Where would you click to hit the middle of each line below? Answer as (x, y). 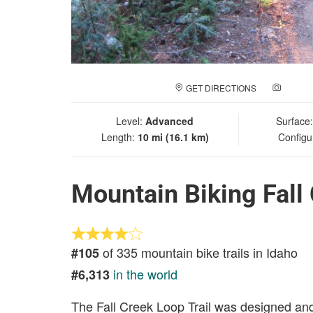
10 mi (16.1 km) (173, 137)
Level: (131, 121)
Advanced (169, 121)
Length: (119, 137)
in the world (145, 274)
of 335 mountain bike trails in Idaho (198, 252)
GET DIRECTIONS (221, 88)
